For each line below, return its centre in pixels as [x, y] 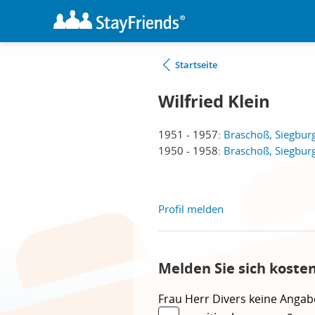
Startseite [196, 65]
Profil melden [191, 209]
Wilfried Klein [214, 101]
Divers [231, 299]
